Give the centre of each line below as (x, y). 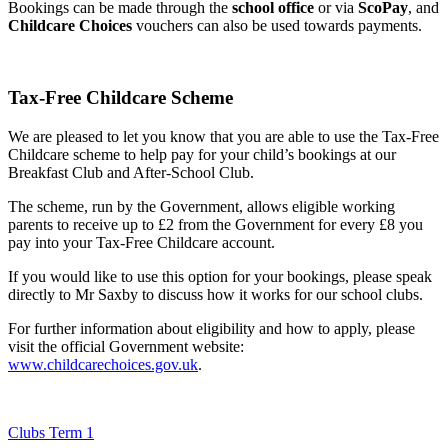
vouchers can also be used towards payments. (277, 25)
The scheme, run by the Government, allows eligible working (201, 207)
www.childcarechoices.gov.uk (103, 365)
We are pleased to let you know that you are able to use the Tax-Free (223, 137)
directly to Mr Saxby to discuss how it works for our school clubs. (215, 295)
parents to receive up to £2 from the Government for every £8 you (215, 225)
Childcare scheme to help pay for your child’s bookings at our (202, 155)
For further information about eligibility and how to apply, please (211, 329)
